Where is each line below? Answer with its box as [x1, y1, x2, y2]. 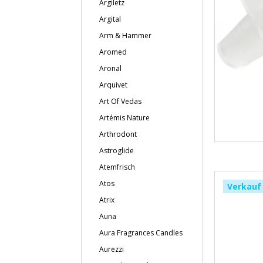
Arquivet [99, 80, 127, 90]
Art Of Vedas [99, 96, 141, 106]
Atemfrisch [99, 162, 135, 172]
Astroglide [99, 146, 134, 156]
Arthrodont [99, 129, 137, 139]
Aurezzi [99, 244, 124, 254]
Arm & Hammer [99, 31, 151, 41]
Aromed [99, 47, 127, 57]
